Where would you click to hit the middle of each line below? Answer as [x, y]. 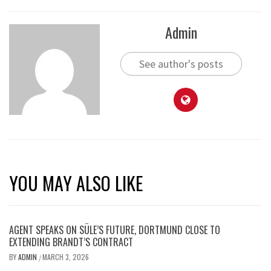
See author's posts [181, 64]
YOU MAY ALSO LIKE [76, 183]
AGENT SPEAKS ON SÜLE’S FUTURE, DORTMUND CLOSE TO [115, 230]
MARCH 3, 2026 [66, 257]
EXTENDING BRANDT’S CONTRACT [71, 242]
